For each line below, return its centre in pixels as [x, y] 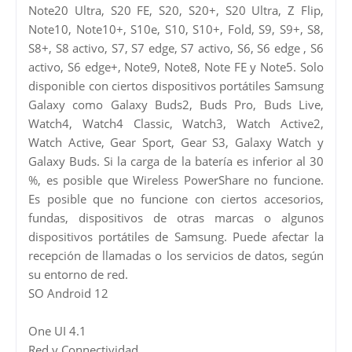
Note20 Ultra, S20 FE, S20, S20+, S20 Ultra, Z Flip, [176, 10]
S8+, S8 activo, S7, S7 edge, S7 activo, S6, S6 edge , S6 [176, 48]
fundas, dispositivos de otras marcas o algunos [176, 217]
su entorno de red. [78, 274]
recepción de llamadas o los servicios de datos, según [176, 255]
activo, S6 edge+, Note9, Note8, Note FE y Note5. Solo [176, 66]
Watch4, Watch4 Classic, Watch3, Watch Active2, [176, 123]
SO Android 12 [68, 293]
